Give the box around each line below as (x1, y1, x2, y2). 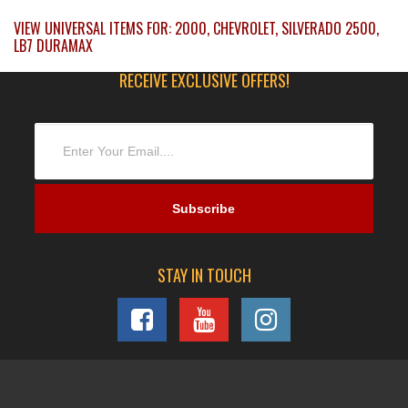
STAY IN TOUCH (157, 263, 251, 288)
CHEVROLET (213, 17, 275, 40)
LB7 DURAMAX (14, 35, 93, 57)
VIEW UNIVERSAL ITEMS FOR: (14, 17, 175, 40)
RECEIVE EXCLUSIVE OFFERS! (118, 68, 290, 93)
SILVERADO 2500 (281, 17, 376, 40)
